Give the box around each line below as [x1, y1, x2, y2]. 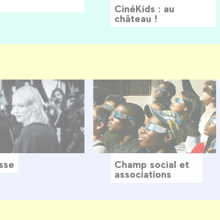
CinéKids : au [114, 2, 174, 15]
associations [114, 168, 171, 180]
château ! [114, 12, 157, 25]
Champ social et [114, 158, 189, 170]
